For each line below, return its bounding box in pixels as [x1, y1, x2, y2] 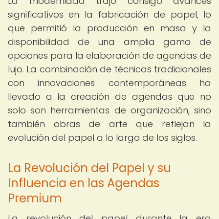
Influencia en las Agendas [8, 175, 159, 191]
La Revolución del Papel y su [8, 160, 171, 176]
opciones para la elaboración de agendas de [8, 49, 211, 62]
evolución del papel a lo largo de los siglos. [8, 131, 197, 144]
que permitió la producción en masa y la [8, 22, 211, 34]
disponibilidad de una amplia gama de [8, 36, 211, 48]
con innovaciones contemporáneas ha [8, 77, 211, 89]
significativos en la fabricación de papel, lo [8, 8, 211, 21]
